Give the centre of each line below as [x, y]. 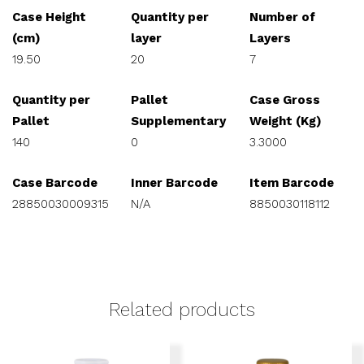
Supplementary [178, 121]
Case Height [49, 17]
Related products [182, 310]
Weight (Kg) [286, 121]
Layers [270, 38]
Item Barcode [292, 183]
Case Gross [285, 100]
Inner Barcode [174, 183]
